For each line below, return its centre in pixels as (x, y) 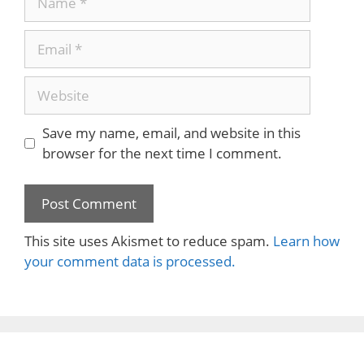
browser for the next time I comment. (162, 153)
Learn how (306, 240)
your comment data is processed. (130, 261)
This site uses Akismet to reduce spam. (149, 240)
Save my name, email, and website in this (171, 133)
